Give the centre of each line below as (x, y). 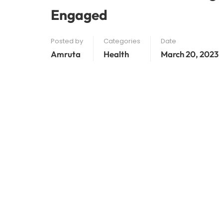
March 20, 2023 (190, 54)
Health (116, 54)
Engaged (79, 15)
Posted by (67, 41)
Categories (122, 41)
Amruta (66, 54)
